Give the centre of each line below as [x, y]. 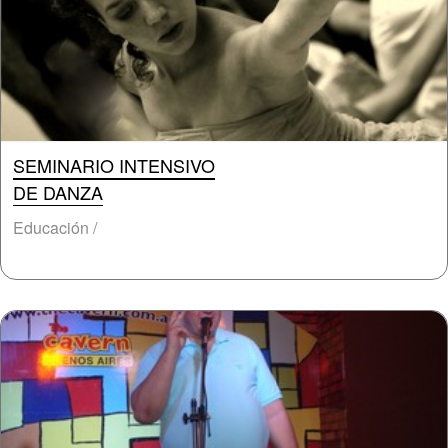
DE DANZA [58, 192]
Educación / [55, 227]
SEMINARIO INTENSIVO [114, 165]
